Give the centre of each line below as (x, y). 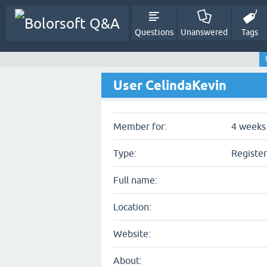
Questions (154, 32)
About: (128, 260)
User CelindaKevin (170, 85)
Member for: (140, 126)
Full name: (135, 180)
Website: (132, 234)
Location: (132, 207)
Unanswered (204, 32)
